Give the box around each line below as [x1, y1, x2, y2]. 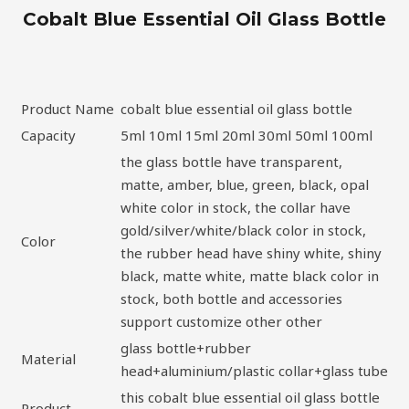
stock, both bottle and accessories [121, 288, 342, 308]
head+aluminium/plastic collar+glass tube [121, 361, 388, 380]
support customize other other [121, 311, 322, 330]
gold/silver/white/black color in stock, [121, 220, 366, 239]
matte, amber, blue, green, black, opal [121, 174, 369, 194]
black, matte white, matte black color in [121, 266, 379, 285]
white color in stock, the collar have [121, 197, 351, 216]
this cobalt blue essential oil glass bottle [121, 387, 380, 406]
